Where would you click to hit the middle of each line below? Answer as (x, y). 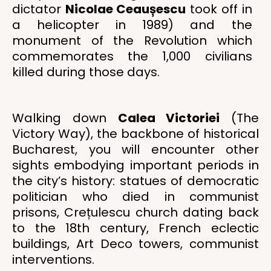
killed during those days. (86, 72)
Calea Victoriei (169, 118)
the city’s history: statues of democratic (135, 181)
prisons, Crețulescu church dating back (135, 212)
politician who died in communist (135, 197)
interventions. (53, 260)
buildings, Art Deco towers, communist (135, 244)
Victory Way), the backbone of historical (135, 134)
